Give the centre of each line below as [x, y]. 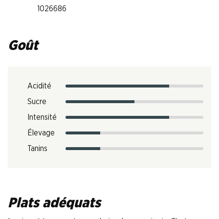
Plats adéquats [54, 203]
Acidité [39, 86]
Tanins [37, 149]
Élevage [41, 133]
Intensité [42, 117]
